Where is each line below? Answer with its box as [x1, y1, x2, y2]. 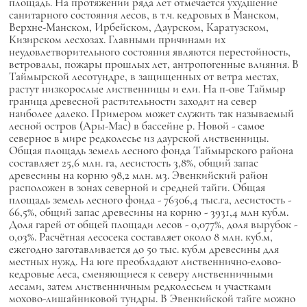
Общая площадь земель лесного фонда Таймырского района [8, 143, 293, 158]
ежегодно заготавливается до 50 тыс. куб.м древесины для [8, 242, 279, 256]
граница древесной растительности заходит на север [8, 94, 257, 108]
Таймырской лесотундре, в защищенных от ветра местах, [8, 69, 279, 84]
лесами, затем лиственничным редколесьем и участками [8, 279, 271, 293]
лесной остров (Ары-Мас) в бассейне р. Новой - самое [8, 119, 265, 133]
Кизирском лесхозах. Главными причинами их [8, 32, 225, 47]
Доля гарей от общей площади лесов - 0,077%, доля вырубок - [8, 217, 297, 232]
